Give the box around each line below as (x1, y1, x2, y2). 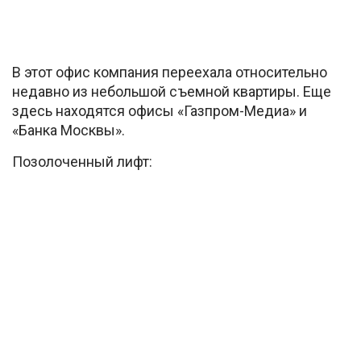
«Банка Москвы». (12, 121, 125, 139)
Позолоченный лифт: (12, 152, 152, 170)
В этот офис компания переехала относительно (12, 63, 327, 81)
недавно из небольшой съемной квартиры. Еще (12, 82, 331, 100)
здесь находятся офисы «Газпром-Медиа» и (12, 102, 307, 119)
